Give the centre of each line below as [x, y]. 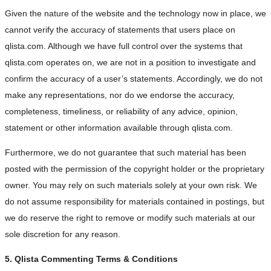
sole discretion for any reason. [63, 234]
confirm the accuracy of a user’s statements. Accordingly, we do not [134, 78]
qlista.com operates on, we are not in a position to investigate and [130, 62]
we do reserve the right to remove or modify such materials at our [130, 217]
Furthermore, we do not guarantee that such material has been [126, 152]
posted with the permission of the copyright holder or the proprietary [135, 168]
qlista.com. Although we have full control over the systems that [124, 46]
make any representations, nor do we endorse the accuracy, [120, 95]
